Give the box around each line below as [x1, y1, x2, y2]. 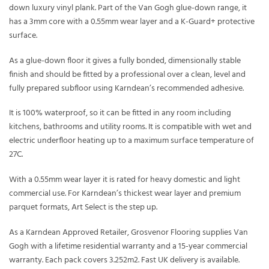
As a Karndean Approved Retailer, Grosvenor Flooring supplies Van [9, 225, 248, 240]
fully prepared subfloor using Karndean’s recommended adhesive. [9, 81, 244, 95]
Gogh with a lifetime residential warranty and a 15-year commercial [9, 239, 247, 253]
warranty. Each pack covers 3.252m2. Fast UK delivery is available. [9, 253, 240, 267]
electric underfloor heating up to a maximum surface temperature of [9, 134, 254, 148]
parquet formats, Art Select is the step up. [9, 200, 157, 214]
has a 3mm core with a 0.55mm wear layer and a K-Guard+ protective [9, 14, 255, 29]
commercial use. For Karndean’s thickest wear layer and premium [9, 186, 241, 201]
